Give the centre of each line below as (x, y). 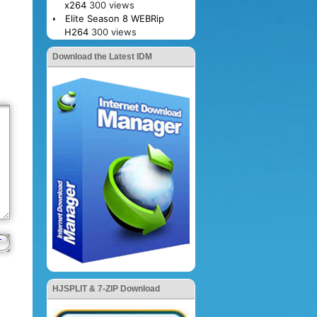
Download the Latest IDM (102, 56)
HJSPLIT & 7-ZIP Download (106, 288)
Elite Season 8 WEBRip (114, 18)
